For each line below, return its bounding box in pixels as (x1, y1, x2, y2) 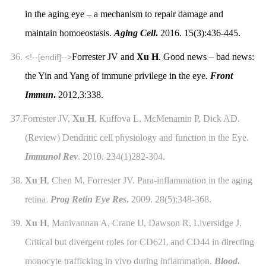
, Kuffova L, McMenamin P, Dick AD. (94, 113, 240, 124)
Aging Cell (113, 28, 156, 39)
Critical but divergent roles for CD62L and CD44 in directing (24, 237, 254, 248)
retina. (24, 194, 50, 205)
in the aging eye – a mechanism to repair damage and (24, 9, 223, 20)
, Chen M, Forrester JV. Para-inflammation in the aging (46, 175, 252, 186)
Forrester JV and (71, 52, 137, 62)
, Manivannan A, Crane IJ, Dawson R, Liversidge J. (46, 218, 242, 229)
